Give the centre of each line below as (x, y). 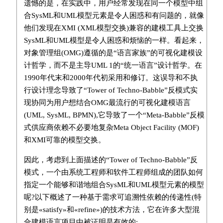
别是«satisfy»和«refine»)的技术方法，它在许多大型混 (111, 209)
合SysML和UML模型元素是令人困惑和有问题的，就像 (114, 15)
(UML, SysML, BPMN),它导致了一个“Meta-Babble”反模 (114, 115)
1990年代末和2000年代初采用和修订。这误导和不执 (111, 77)
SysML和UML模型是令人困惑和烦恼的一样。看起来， (114, 40)
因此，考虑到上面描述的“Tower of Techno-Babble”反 (111, 160)
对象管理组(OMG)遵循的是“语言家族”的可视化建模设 (113, 53)
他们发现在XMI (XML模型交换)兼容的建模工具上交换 (113, 28)
